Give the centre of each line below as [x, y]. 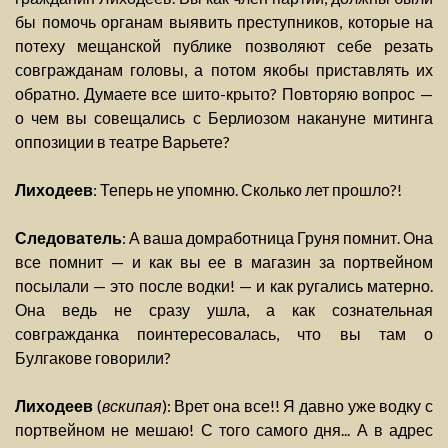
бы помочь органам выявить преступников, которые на [224, 22]
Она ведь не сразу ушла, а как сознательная [224, 310]
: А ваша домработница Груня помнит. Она [277, 238]
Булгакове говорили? [93, 358]
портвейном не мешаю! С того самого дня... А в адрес [224, 430]
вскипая [131, 406]
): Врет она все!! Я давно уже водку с [297, 406]
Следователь [68, 238]
